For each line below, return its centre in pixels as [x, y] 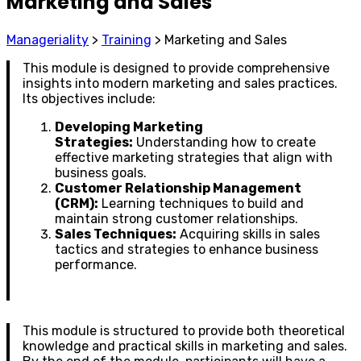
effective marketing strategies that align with [194, 157]
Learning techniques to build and [201, 203]
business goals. [101, 172]
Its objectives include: [89, 98]
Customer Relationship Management [178, 188]
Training [127, 39]
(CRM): [77, 203]
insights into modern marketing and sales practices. [180, 83]
